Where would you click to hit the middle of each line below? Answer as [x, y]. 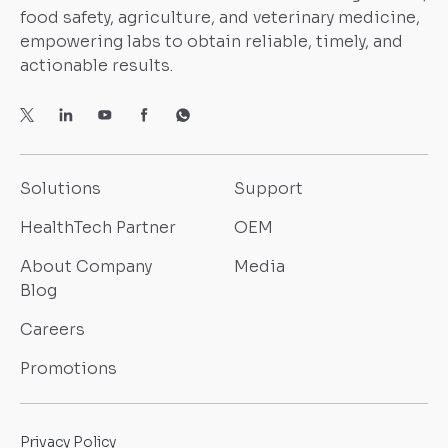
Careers [52, 330]
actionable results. [96, 66]
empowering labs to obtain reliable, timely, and [211, 42]
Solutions [60, 189]
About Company [86, 267]
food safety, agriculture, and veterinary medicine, [220, 18]
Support [268, 189]
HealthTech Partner [98, 228]
